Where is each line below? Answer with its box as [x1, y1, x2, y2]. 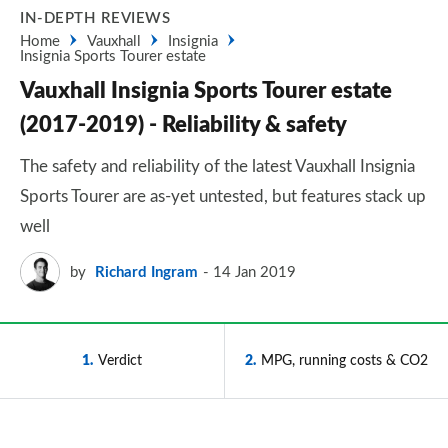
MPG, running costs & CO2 [261, 353, 428, 368]
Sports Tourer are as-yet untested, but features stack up [20, 188, 426, 205]
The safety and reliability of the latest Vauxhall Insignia [20, 158, 415, 175]
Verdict [98, 353, 142, 368]
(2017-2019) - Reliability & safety [20, 114, 347, 136]
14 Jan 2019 [213, 264, 296, 280]
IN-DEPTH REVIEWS [20, 11, 170, 26]
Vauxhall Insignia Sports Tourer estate [20, 80, 392, 102]
